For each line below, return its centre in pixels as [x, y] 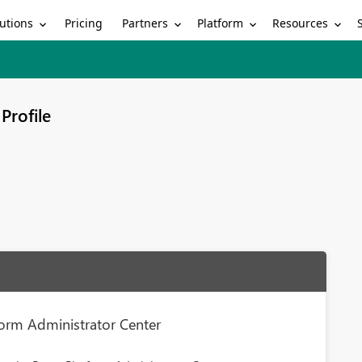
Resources [301, 23]
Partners [145, 23]
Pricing [84, 23]
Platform [221, 23]
